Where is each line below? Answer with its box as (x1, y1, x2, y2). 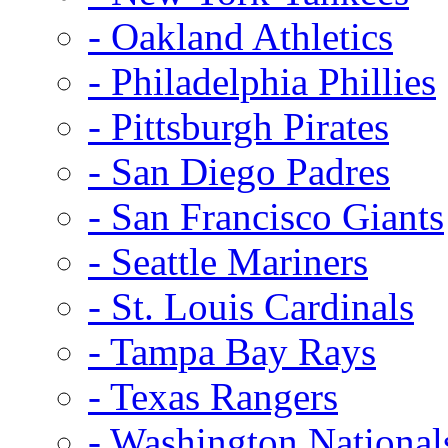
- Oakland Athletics (88, 14, 393, 58)
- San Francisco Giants (88, 194, 444, 238)
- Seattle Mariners (88, 239, 368, 283)
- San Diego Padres (88, 149, 390, 193)
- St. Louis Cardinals (88, 284, 414, 328)
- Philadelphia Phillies (88, 59, 436, 103)
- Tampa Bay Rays (88, 329, 376, 373)
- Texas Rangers (88, 374, 338, 418)
